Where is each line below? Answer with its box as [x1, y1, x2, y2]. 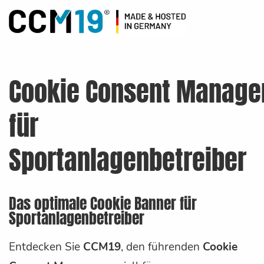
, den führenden [121, 239, 203, 255]
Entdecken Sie [9, 239, 83, 255]
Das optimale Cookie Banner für [9, 193, 197, 215]
